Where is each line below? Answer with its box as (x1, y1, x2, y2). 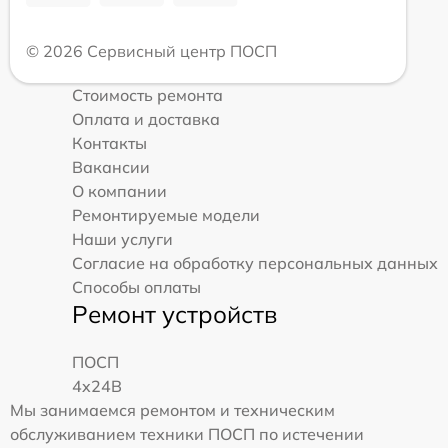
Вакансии (72, 157, 150, 178)
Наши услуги (72, 229, 173, 250)
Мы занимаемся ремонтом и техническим (10, 400, 335, 421)
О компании (72, 181, 167, 202)
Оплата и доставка (72, 109, 220, 130)
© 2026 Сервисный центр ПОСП (26, 41, 277, 62)
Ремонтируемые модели (72, 205, 260, 226)
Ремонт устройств (72, 299, 277, 330)
